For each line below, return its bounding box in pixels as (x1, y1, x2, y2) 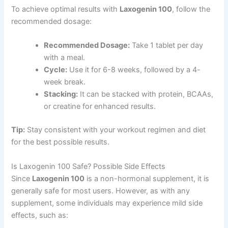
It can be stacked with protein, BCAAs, (78, 90, 214, 99)
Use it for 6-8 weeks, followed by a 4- (67, 65, 201, 75)
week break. (44, 77, 86, 87)
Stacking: (44, 90, 78, 99)
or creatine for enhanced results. (44, 102, 156, 111)
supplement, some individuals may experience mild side (11, 198, 203, 208)
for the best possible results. (11, 137, 110, 147)
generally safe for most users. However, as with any (11, 186, 190, 195)
